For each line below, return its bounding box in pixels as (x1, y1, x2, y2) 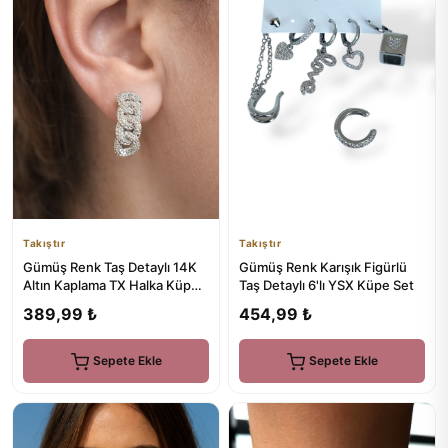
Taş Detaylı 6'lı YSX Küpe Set (239, 277, 414, 293)
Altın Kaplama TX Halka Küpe (23, 277, 199, 293)
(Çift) (23, 295, 56, 311)
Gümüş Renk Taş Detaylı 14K (23, 259, 197, 275)
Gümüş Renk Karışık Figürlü (239, 259, 407, 275)
